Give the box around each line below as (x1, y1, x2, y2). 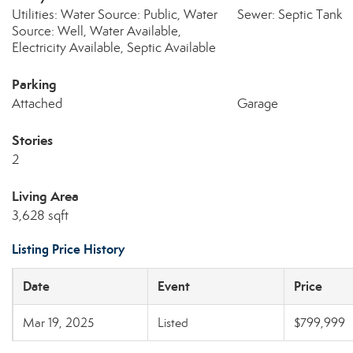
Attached (12, 95, 62, 112)
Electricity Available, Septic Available (12, 39, 216, 56)
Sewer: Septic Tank (236, 6, 342, 23)
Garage (236, 95, 278, 112)
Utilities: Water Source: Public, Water (12, 6, 217, 23)
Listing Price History (12, 241, 124, 258)
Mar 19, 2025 (23, 315, 94, 330)
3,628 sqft (12, 207, 69, 224)
